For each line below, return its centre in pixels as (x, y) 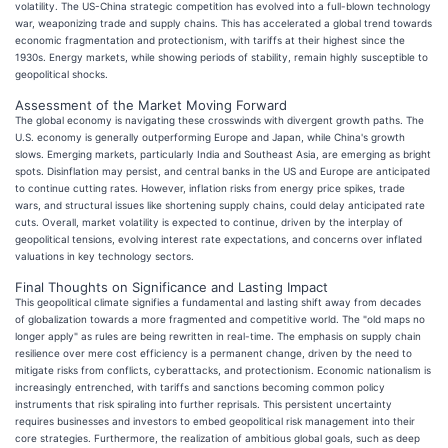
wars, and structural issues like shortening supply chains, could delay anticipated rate (220, 204)
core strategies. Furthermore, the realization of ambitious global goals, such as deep (217, 437)
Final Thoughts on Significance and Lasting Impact (171, 286)
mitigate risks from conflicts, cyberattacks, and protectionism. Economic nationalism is (223, 369)
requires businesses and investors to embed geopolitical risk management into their (215, 420)
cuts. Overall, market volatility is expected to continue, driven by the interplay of (209, 221)
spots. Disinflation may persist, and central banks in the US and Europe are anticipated (222, 170)
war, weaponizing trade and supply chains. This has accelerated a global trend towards (223, 22)
